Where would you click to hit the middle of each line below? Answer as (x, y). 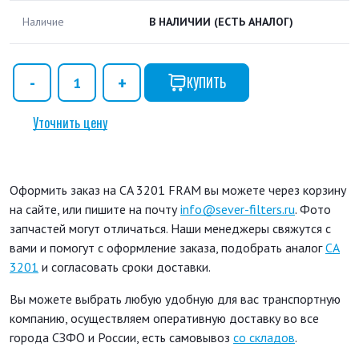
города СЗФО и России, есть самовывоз (121, 338)
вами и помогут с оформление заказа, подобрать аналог (167, 248)
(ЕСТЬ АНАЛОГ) (254, 22)
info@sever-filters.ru (238, 210)
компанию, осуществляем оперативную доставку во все (164, 319)
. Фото (313, 210)
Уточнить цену (70, 123)
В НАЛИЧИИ (182, 22)
